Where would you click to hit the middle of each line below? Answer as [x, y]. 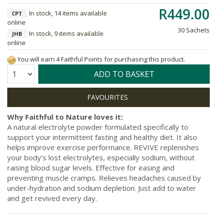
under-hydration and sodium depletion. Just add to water [102, 188]
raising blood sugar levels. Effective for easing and [91, 167]
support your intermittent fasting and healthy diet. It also [102, 137]
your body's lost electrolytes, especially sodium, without [101, 157]
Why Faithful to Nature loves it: [65, 116]
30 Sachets [194, 30]
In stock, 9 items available [66, 33]
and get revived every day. [52, 198]
